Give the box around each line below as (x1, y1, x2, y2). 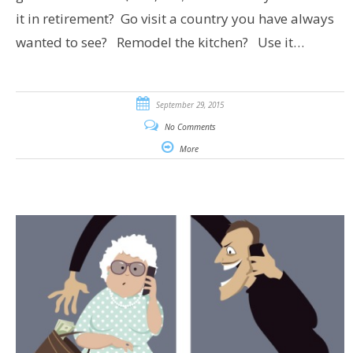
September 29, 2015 (155, 99, 224, 111)
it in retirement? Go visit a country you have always (15, 9, 334, 28)
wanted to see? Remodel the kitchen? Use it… (15, 33, 304, 52)
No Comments (164, 121, 216, 133)
